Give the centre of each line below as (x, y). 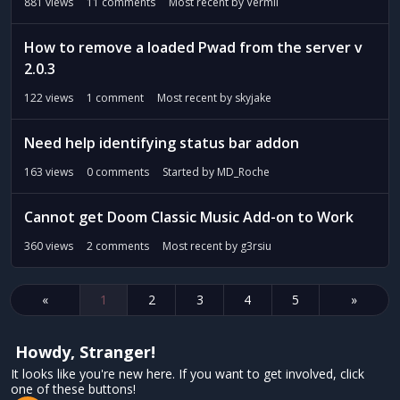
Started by (190, 172)
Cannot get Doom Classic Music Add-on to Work (189, 217)
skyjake (253, 98)
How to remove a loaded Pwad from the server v (193, 47)
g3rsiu (256, 246)
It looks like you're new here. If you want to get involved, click (187, 374)
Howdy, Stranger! (85, 352)
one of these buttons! (73, 389)
